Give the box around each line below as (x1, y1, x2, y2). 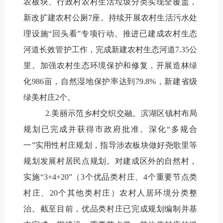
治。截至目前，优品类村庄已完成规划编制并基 (23, 204, 198, 213)
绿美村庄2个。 (23, 93, 76, 102)
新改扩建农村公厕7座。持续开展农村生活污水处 (23, 13, 198, 22)
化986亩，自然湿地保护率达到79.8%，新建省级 (23, 77, 198, 86)
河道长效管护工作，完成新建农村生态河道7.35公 (23, 45, 198, 54)
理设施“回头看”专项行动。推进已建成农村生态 (23, 29, 198, 38)
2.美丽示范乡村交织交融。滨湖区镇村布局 (45, 109, 198, 117)
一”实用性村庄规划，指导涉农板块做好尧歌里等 (23, 140, 198, 149)
